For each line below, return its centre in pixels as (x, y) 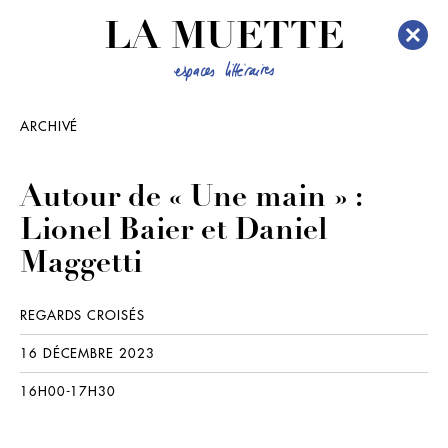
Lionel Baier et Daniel (173, 232)
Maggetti (81, 265)
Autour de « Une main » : (190, 199)
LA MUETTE (224, 40)
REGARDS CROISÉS (82, 315)
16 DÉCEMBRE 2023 (87, 353)
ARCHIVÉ (49, 126)
